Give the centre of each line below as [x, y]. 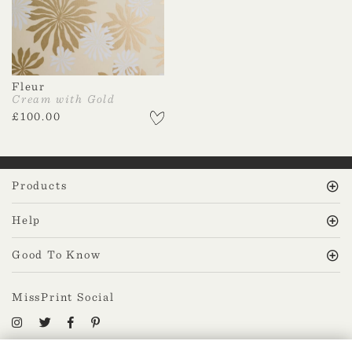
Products [40, 186]
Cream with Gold [64, 99]
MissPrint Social [63, 297]
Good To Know [57, 255]
